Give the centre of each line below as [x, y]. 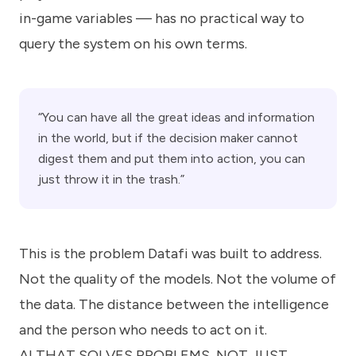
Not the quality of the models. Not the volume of [178, 279]
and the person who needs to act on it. [143, 329]
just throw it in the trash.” [111, 179]
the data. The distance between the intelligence [174, 304]
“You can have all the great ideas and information [176, 117]
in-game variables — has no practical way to [162, 18]
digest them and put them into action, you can [172, 158]
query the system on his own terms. [133, 43]
